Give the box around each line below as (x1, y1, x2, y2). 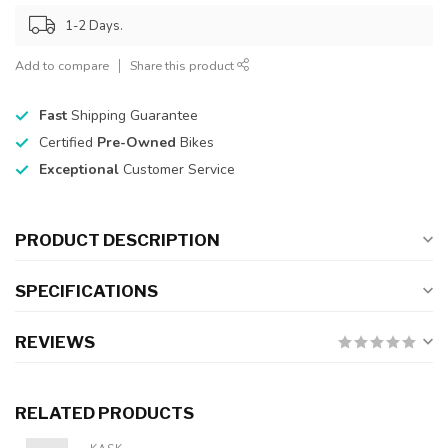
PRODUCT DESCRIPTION (15, 230, 220, 251)
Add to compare (15, 57, 109, 75)
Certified (39, 133, 97, 153)
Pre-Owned (97, 133, 176, 153)
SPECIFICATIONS (15, 281, 158, 302)
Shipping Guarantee (71, 106, 198, 126)
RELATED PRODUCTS (15, 403, 194, 424)
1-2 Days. (65, 16, 123, 35)
